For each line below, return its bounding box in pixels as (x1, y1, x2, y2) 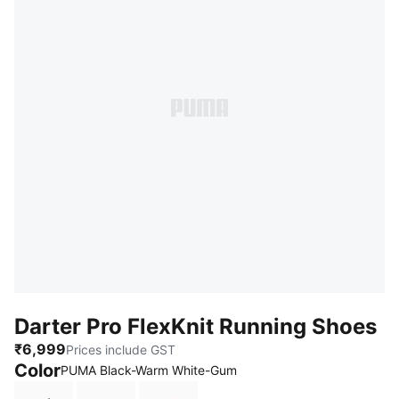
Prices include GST (66, 341, 175, 357)
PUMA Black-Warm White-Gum (61, 362, 237, 378)
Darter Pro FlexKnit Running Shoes (14, 313, 377, 339)
